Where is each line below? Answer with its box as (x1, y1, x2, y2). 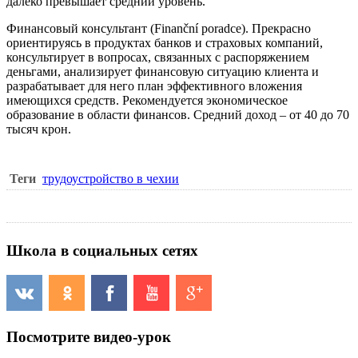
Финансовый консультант (6, 21, 147, 35)
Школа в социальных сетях (6, 241, 198, 259)
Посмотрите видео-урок (6, 328, 171, 346)
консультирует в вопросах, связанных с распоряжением (6, 50, 309, 64)
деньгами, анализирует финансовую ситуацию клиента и (6, 64, 319, 78)
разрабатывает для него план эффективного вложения (6, 78, 302, 93)
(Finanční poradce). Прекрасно (147, 21, 311, 35)
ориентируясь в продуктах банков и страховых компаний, (6, 35, 323, 50)
